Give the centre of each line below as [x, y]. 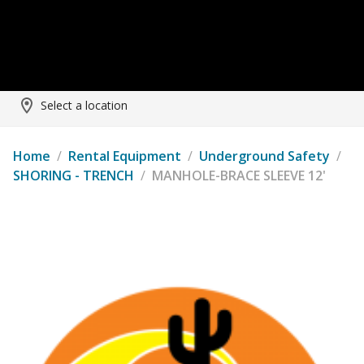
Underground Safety [264, 156]
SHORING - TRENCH [74, 175]
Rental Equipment [125, 156]
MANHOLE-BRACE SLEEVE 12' [239, 175]
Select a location [84, 105]
